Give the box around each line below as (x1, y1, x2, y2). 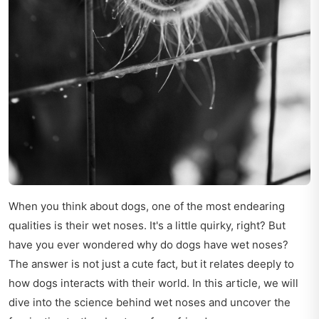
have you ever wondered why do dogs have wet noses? (9, 238, 288, 252)
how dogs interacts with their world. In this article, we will (9, 276, 298, 291)
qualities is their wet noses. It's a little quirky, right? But (9, 219, 286, 233)
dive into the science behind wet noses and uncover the (9, 296, 291, 310)
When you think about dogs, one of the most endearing (9, 199, 285, 214)
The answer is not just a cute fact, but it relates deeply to (9, 257, 294, 271)
